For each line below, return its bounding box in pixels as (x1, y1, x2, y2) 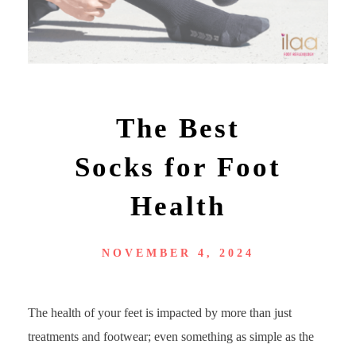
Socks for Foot (75, 151, 281, 183)
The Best (116, 112, 240, 144)
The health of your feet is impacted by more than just (28, 306, 292, 320)
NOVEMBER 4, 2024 (102, 247, 254, 260)
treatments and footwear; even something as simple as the (28, 330, 314, 344)
